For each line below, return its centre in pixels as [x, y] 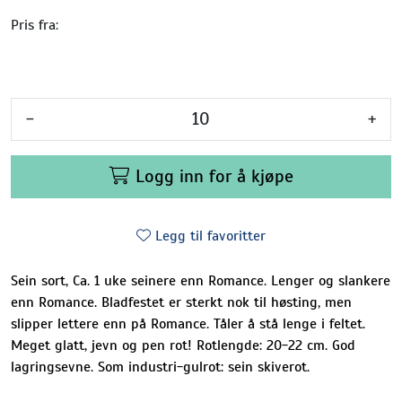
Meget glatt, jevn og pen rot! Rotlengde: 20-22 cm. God [183, 345]
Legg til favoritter [210, 236]
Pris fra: [35, 25]
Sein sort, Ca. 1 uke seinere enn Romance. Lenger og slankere [201, 280]
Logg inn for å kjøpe [214, 176]
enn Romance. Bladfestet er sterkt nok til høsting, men [181, 302]
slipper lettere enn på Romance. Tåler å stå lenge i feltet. [188, 323]
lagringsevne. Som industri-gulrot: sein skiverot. [160, 367]
